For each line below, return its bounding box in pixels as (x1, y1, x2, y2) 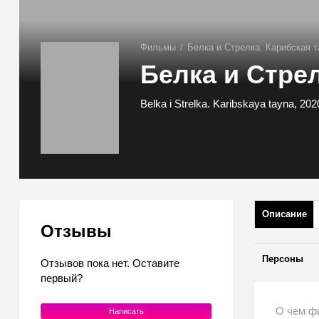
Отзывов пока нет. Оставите (41, 257, 179, 269)
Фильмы (140, 42, 176, 53)
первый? (41, 272, 83, 284)
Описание (262, 209, 307, 219)
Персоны (262, 253, 303, 264)
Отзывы (41, 221, 112, 241)
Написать (108, 307, 144, 315)
